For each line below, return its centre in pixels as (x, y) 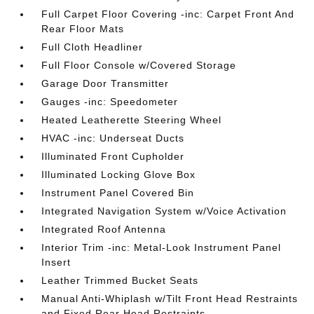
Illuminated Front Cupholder (113, 156)
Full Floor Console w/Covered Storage (139, 65)
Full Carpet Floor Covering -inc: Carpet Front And (168, 14)
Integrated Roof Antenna (104, 229)
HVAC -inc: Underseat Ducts (113, 138)
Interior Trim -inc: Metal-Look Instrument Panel (162, 247)
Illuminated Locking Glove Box (119, 175)
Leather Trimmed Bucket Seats (120, 280)
